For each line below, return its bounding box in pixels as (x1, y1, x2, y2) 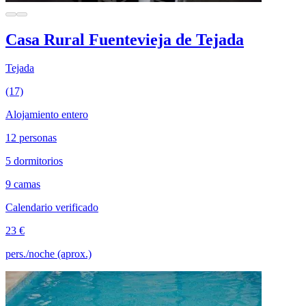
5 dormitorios (5, 155, 63, 167)
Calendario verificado (5, 201, 98, 214)
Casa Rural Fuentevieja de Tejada (5, 30, 244, 48)
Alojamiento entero (5, 109, 88, 121)
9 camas (5, 178, 40, 191)
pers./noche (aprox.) (5, 248, 92, 260)
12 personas (5, 132, 57, 144)
